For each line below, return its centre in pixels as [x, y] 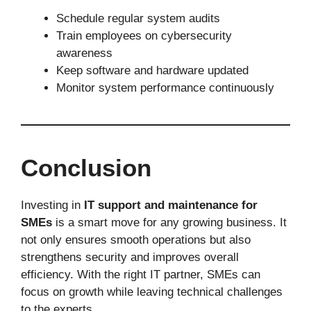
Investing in [52, 205]
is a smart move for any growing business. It [169, 222]
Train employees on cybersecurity [144, 35]
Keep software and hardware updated [152, 70]
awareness [84, 53]
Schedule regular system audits [138, 18]
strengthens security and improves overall [130, 257]
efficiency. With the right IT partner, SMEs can [141, 274]
